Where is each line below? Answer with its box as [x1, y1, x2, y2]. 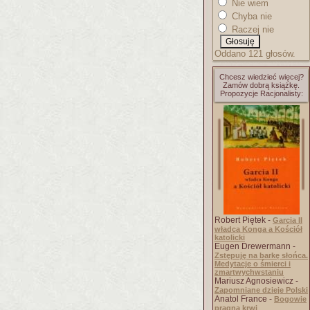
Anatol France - [215, 294, 274, 304]
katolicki [215, 233, 245, 241]
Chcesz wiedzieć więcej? [219, 73, 304, 81]
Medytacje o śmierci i [215, 259, 291, 268]
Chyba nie [229, 11, 272, 21]
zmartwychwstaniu [215, 268, 284, 276]
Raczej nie [229, 24, 274, 35]
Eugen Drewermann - [215, 241, 295, 251]
